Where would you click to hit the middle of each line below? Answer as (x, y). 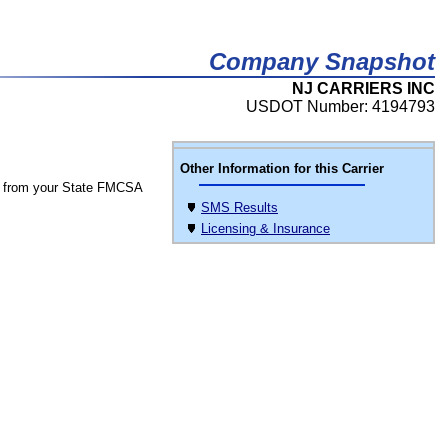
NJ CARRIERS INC (363, 88)
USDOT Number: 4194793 (340, 106)
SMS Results (239, 207)
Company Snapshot (322, 61)
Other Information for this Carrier (282, 168)
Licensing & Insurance (265, 228)
